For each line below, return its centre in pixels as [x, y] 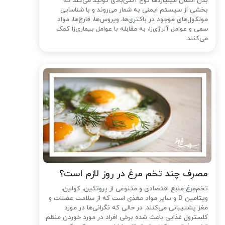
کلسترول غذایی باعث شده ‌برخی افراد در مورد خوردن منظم [127, 218]
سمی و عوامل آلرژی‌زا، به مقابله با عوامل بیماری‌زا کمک [132, 29]
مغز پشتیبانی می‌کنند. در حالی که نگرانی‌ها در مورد [136, 208]
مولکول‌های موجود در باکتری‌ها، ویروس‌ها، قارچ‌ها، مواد [133, 19]
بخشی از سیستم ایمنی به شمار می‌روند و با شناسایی [134, 10]
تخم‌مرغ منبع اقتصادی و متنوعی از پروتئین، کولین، [135, 189]
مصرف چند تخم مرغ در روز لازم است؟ [134, 174]
